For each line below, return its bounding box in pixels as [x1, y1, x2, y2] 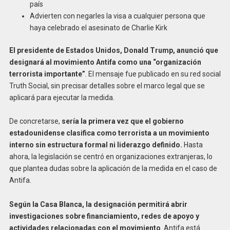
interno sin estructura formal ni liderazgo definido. [9, 141, 182, 149]
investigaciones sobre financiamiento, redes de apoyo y [9, 212, 199, 221]
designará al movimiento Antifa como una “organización [9, 57, 201, 66]
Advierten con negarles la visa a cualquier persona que [29, 11, 205, 20]
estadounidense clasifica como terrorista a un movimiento [9, 129, 209, 138]
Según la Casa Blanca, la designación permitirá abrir [9, 200, 187, 209]
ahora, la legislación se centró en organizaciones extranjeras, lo [9, 152, 213, 161]
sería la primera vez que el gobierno [61, 117, 184, 126]
